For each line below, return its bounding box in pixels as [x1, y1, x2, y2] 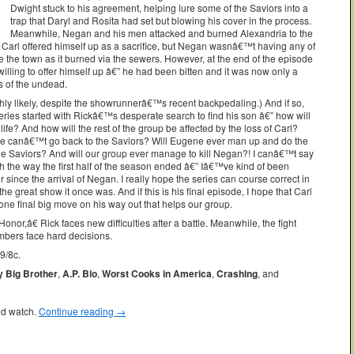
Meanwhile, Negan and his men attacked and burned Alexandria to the [10, 25, 313, 40]
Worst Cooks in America [102, 265, 212, 281]
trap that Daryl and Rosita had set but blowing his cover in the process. [10, 13, 311, 27]
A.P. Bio [62, 265, 97, 281]
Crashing [217, 265, 258, 281]
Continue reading [39, 303, 116, 318]
